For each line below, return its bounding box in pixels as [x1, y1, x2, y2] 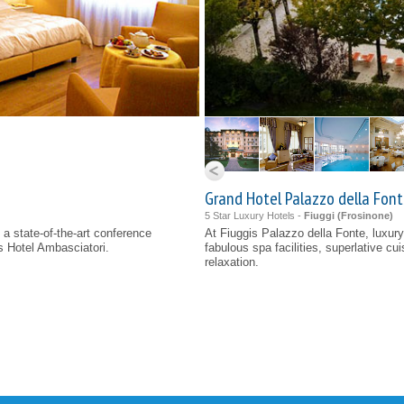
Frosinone [341, 210, 390, 221]
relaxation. [205, 255, 259, 269]
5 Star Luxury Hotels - [205, 210, 304, 221]
